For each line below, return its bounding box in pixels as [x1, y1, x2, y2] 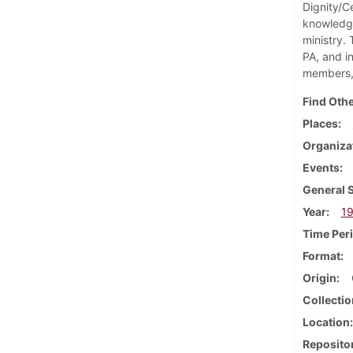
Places [302, 116, 338, 130]
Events [302, 160, 340, 174]
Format [302, 248, 340, 262]
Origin [302, 270, 336, 284]
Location [302, 314, 350, 329]
